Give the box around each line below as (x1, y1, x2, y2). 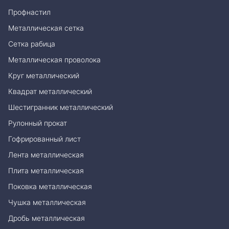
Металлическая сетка (8, 24, 84, 33)
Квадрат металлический (8, 87, 92, 96)
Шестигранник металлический (8, 103, 113, 112)
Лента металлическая (8, 150, 84, 159)
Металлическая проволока (8, 55, 101, 64)
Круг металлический (8, 71, 79, 80)
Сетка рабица (8, 39, 55, 49)
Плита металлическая (8, 166, 84, 175)
